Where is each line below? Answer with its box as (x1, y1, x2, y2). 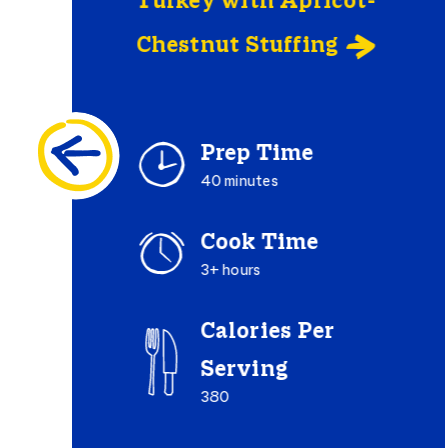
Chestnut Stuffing (135, 34, 339, 59)
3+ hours (199, 263, 261, 280)
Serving (199, 358, 289, 383)
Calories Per (199, 320, 335, 345)
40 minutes (199, 174, 279, 191)
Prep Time (199, 142, 314, 167)
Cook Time (199, 231, 319, 256)
